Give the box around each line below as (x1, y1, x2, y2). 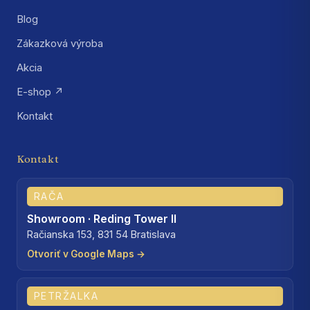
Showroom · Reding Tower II (27, 211, 176, 226)
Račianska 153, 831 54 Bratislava (27, 228, 176, 240)
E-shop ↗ (17, 85, 64, 98)
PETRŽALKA (34, 289, 98, 302)
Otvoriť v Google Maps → (27, 248, 145, 259)
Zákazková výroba (17, 37, 103, 50)
